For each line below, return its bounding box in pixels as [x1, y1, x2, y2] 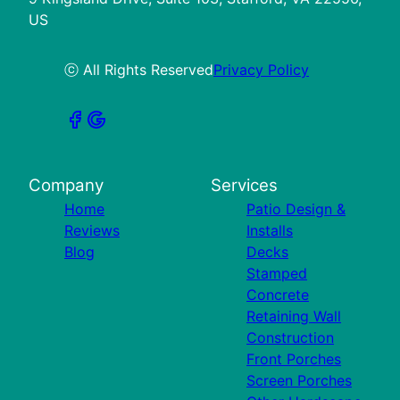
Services [211, 175, 278, 196]
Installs [246, 221, 293, 240]
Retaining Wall [246, 307, 341, 326]
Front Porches [246, 350, 341, 369]
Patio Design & [246, 200, 346, 219]
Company [29, 175, 104, 196]
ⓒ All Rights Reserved [64, 61, 213, 79]
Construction [246, 329, 334, 347]
